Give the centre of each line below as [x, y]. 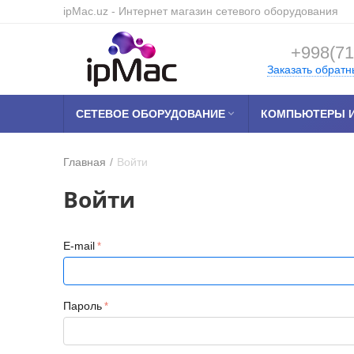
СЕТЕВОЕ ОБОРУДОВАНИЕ [151, 114]
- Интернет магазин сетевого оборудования [223, 11]
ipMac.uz [86, 11]
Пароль [83, 306]
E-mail [79, 246]
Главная [85, 162]
